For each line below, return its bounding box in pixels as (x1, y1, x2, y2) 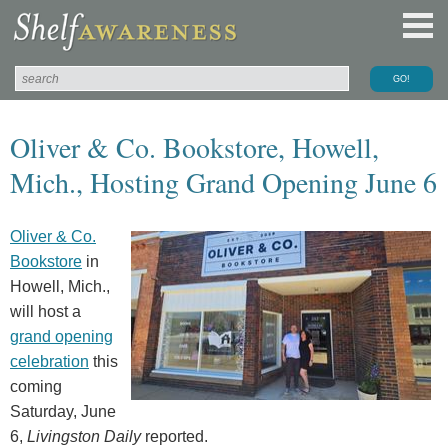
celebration (10, 352, 89, 370)
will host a (10, 302, 81, 320)
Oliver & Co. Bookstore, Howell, (10, 127, 379, 166)
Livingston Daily (27, 427, 141, 445)
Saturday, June (10, 402, 116, 420)
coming (10, 377, 62, 395)
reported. (141, 427, 208, 445)
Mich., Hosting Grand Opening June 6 (10, 162, 437, 201)
